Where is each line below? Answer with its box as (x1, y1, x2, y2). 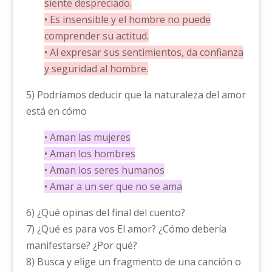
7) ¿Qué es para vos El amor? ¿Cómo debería (25, 222, 226, 236)
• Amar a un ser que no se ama (44, 180, 182, 194)
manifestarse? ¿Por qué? (25, 239, 137, 253)
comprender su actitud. (44, 29, 149, 43)
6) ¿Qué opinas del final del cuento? (25, 206, 185, 220)
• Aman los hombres (44, 147, 135, 161)
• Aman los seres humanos (44, 163, 165, 177)
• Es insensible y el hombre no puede (44, 13, 211, 27)
